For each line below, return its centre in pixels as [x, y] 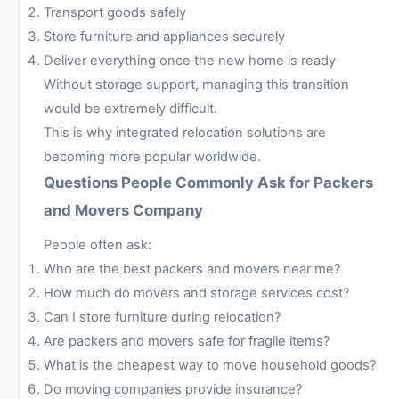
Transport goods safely [115, 12]
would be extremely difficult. [130, 108]
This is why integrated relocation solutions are [185, 132]
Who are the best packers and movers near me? [192, 269]
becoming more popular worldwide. [152, 156]
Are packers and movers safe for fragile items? [187, 342]
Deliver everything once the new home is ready [190, 60]
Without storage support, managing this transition [196, 84]
